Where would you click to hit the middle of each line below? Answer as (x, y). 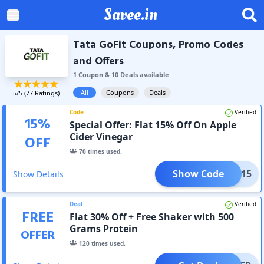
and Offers (98, 62)
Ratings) (47, 93)
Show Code (198, 174)
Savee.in (131, 15)
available (153, 75)
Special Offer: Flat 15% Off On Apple (153, 125)
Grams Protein (104, 228)
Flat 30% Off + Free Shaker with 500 (152, 217)
